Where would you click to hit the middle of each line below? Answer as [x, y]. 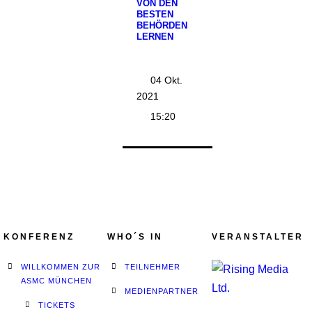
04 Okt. [167, 80]
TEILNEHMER [153, 267]
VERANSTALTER [257, 237]
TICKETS [57, 305]
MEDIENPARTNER [162, 291]
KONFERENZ [39, 237]
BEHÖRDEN [162, 25]
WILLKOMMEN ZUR [61, 267]
